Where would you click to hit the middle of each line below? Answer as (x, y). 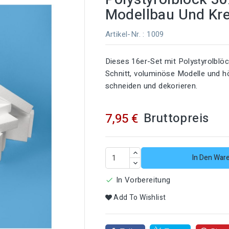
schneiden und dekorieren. (151, 86)
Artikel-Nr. (123, 34)
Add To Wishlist (140, 198)
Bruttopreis (176, 118)
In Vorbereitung (143, 180)
